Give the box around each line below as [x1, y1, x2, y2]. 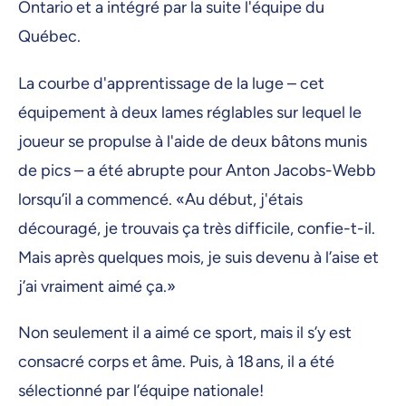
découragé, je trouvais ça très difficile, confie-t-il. [18, 217, 375, 238]
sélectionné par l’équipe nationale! [18, 380, 271, 401]
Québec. [18, 26, 84, 47]
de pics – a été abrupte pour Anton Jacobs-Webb [18, 159, 376, 180]
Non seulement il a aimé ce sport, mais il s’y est [18, 322, 352, 343]
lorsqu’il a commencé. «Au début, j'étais [18, 188, 303, 209]
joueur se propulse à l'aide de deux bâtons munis [18, 130, 367, 151]
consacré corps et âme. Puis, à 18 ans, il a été [18, 351, 334, 372]
